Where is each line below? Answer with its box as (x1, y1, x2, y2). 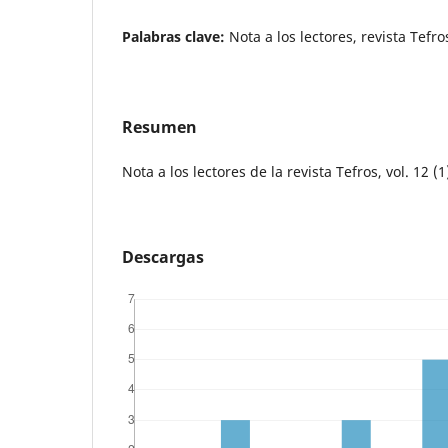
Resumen (122, 115, 197, 138)
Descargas (122, 245, 204, 268)
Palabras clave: (122, 26, 229, 46)
